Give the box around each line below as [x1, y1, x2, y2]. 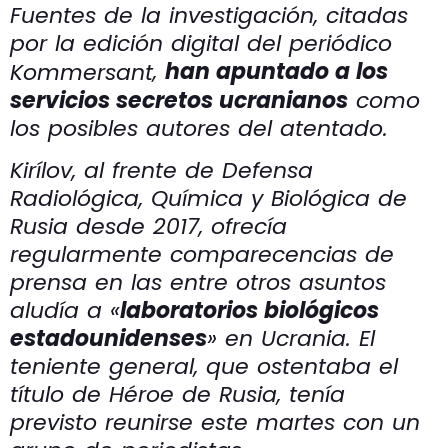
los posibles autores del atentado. [10, 112, 388, 144]
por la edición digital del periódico [10, 27, 392, 59]
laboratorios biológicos [120, 294, 379, 326]
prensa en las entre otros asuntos [10, 266, 386, 298]
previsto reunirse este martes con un [10, 406, 420, 438]
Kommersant [10, 56, 153, 88]
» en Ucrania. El [207, 322, 375, 354]
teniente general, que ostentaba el [10, 350, 398, 382]
